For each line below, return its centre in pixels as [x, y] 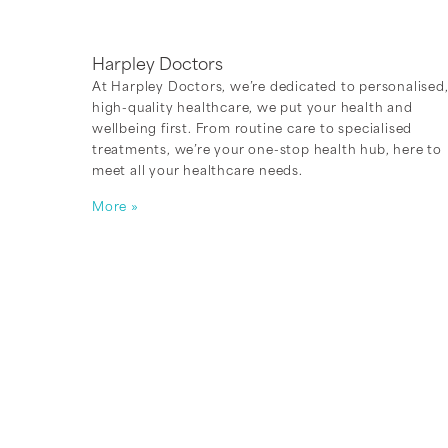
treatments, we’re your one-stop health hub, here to [267, 150]
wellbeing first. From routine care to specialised [252, 129]
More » [115, 207]
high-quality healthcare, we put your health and [252, 108]
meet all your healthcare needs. [197, 171]
